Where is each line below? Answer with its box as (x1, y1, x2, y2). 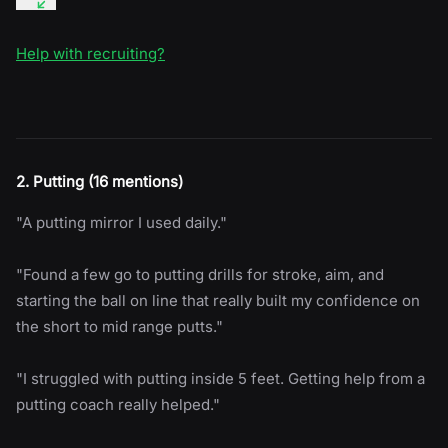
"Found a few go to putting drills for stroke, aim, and (16, 264, 384, 284)
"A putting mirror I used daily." (16, 212, 227, 232)
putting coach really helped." (16, 394, 220, 414)
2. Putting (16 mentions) (16, 171, 183, 191)
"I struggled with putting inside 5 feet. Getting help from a (16, 368, 425, 388)
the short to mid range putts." (16, 316, 223, 336)
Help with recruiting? (16, 43, 165, 63)
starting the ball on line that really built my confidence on (16, 290, 420, 310)
